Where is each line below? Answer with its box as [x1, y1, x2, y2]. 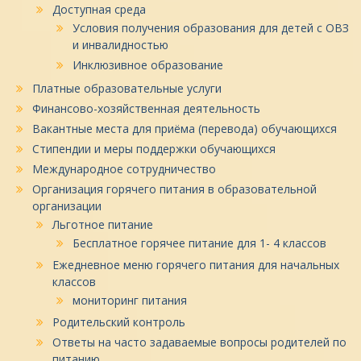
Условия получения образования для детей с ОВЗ [73, 20, 349, 35]
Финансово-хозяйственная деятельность [32, 101, 260, 116]
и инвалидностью [73, 37, 168, 52]
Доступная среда [52, 2, 146, 17]
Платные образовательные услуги [32, 81, 222, 96]
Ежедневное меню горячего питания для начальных [52, 257, 339, 272]
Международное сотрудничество [32, 161, 216, 176]
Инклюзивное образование [73, 57, 223, 73]
